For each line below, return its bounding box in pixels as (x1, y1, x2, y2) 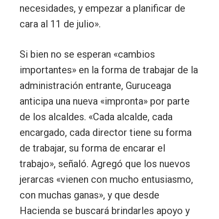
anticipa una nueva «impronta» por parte (20, 95, 190, 107)
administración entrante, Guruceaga (20, 79, 171, 91)
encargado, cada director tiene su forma (20, 126, 192, 138)
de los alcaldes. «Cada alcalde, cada (20, 110, 173, 123)
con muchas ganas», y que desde (20, 189, 159, 201)
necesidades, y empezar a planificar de (20, 2, 185, 14)
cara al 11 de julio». (20, 18, 101, 30)
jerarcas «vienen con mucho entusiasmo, (20, 173, 193, 185)
